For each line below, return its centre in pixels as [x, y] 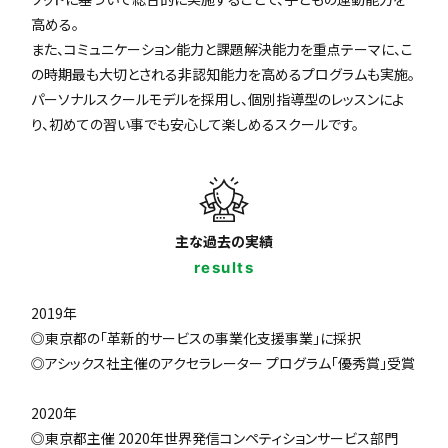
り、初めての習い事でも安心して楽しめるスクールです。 [195, 124]
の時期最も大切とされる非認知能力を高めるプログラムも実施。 [223, 74]
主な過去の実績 [224, 241]
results [224, 268]
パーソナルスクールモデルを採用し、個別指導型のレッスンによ [218, 99]
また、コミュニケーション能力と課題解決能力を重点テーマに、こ [222, 49]
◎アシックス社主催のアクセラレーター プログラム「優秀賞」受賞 [223, 363]
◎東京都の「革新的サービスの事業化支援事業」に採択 [196, 338]
